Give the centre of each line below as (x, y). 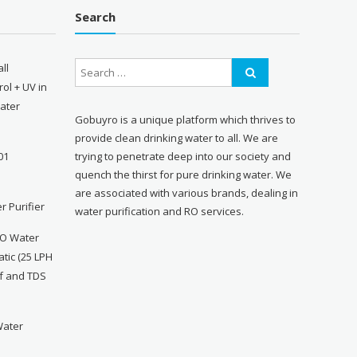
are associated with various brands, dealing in (187, 192)
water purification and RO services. (160, 211)
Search (96, 17)
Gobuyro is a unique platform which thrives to (186, 119)
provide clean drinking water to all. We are (177, 137)
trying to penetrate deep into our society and (183, 156)
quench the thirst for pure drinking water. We (184, 174)
